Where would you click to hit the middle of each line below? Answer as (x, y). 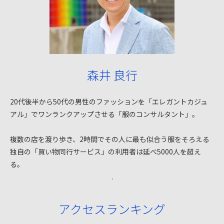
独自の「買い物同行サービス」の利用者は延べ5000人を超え (105, 151)
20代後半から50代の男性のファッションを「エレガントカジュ (109, 101)
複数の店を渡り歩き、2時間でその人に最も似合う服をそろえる (110, 139)
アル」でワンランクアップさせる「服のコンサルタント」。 (104, 114)
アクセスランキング (112, 209)
